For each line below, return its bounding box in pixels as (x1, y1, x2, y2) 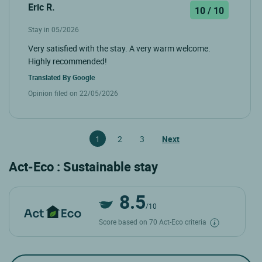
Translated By (28, 72, 73, 82)
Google (73, 72, 95, 82)
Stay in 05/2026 (28, 24, 79, 34)
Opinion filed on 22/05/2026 (28, 88, 118, 98)
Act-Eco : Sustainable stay (9, 157, 158, 175)
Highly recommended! (28, 55, 107, 67)
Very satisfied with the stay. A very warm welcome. (28, 42, 211, 54)
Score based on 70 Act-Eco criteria (98, 216, 208, 226)
